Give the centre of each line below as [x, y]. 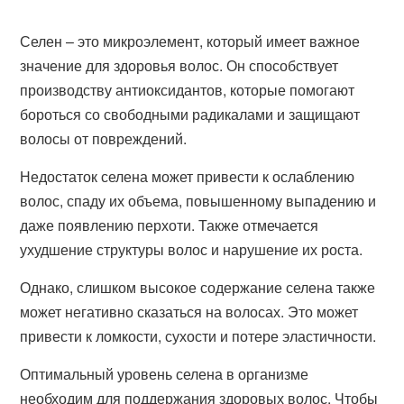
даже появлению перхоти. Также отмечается [170, 225]
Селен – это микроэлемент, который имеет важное [190, 41]
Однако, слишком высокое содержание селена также [198, 287]
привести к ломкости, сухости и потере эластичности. [198, 336]
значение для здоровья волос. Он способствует [179, 65]
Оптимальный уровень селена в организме [165, 374]
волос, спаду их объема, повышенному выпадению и [198, 201]
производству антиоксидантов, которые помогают [188, 90]
